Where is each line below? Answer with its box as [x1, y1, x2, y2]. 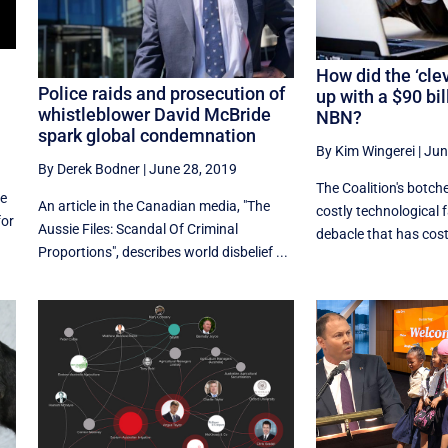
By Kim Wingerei [315, 142, 415, 159]
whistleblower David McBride [37, 104, 271, 126]
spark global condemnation [37, 125, 256, 147]
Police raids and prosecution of [37, 83, 285, 105]
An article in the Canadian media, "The [37, 198, 270, 215]
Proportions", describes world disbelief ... [37, 244, 288, 261]
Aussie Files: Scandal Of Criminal [37, 221, 238, 238]
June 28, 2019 [148, 161, 237, 178]
